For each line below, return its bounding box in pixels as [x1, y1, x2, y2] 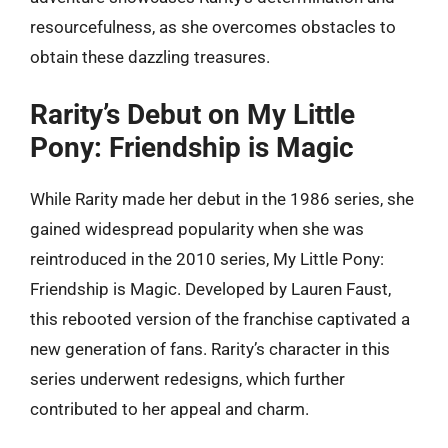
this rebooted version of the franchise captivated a [30, 308, 410, 329]
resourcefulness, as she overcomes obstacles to [30, 17, 396, 37]
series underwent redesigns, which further [30, 368, 345, 389]
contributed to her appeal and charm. [30, 398, 309, 419]
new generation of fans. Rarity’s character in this [30, 338, 390, 359]
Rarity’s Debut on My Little [30, 97, 355, 131]
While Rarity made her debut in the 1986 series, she [30, 188, 414, 209]
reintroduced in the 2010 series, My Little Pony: [30, 248, 384, 269]
